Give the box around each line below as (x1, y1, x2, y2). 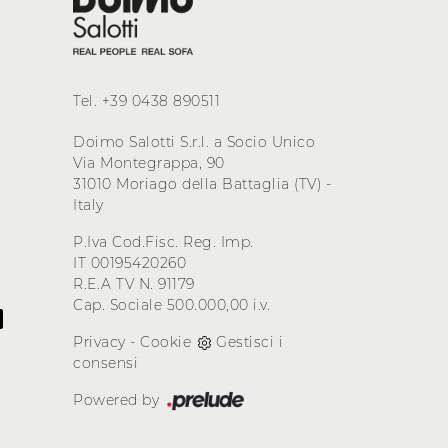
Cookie (140, 333, 191, 352)
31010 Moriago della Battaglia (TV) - (73, 175, 331, 194)
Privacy (73, 333, 126, 352)
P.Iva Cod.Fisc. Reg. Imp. (73, 233, 254, 252)
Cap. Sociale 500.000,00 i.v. (73, 296, 270, 315)
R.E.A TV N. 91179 (73, 275, 195, 294)
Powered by (73, 391, 164, 410)
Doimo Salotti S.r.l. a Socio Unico (73, 133, 315, 152)
